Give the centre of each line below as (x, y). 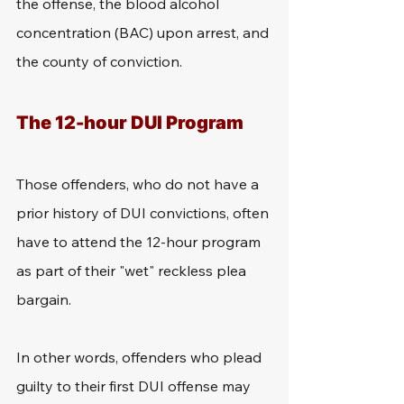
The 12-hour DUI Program (130, 123)
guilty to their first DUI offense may (135, 386)
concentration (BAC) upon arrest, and (144, 32)
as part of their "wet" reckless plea (133, 271)
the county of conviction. (99, 61)
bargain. (44, 299)
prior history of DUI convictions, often (144, 213)
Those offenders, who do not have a (139, 184)
